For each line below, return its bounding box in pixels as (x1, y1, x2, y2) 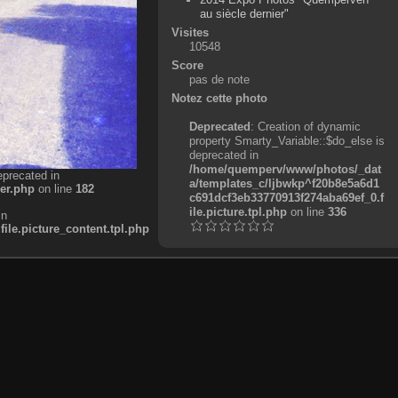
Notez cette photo (171, 91, 267, 105)
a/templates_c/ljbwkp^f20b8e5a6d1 (188, 176, 379, 190)
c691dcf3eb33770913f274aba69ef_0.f (188, 190, 384, 204)
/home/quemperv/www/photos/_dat (188, 162, 381, 176)
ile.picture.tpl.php (188, 204, 287, 219)
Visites (171, 25, 209, 39)
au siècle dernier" (200, 6, 290, 20)
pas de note (188, 72, 250, 86)
